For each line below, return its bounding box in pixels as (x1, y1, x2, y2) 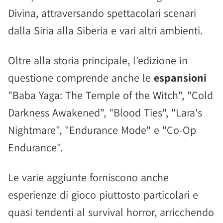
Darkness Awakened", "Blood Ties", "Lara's (8, 106, 202, 119)
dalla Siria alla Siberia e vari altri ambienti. (8, 23, 203, 37)
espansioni (154, 71, 207, 85)
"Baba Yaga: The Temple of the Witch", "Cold (8, 88, 213, 102)
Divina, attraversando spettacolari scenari (8, 6, 196, 20)
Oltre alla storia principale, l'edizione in (8, 53, 188, 67)
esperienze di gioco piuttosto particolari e (8, 188, 198, 202)
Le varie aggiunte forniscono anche (8, 170, 169, 184)
